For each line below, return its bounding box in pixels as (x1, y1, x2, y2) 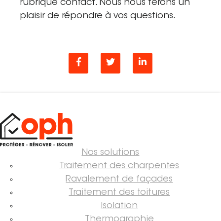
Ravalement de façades (66, 175, 173, 184)
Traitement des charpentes (59, 162, 180, 171)
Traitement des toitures (69, 188, 170, 198)
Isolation (101, 202, 138, 211)
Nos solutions (81, 148, 140, 158)
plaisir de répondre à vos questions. (20, 11, 176, 21)
